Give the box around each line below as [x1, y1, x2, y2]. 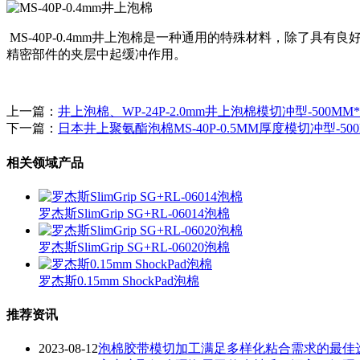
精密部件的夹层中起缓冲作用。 [6, 47, 186, 62]
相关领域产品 [6, 155, 84, 170]
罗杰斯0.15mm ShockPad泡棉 [39, 273, 199, 288]
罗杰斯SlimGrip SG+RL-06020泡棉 [39, 239, 230, 254]
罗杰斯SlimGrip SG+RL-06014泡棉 [39, 206, 230, 220]
